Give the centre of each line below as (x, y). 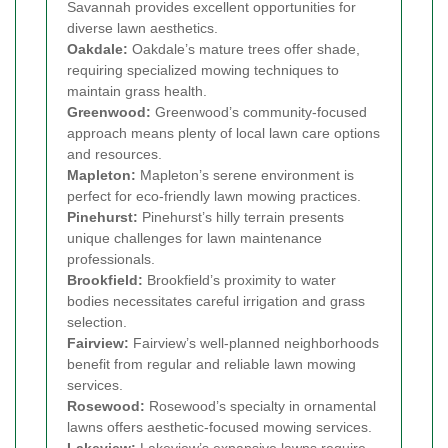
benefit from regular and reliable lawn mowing (211, 363)
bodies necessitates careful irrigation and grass (216, 300)
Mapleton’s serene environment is (245, 174)
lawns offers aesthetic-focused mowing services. (219, 426)
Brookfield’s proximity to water (239, 279)
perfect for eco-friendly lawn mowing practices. (214, 195)
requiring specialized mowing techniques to (203, 69)
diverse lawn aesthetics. (142, 27)
